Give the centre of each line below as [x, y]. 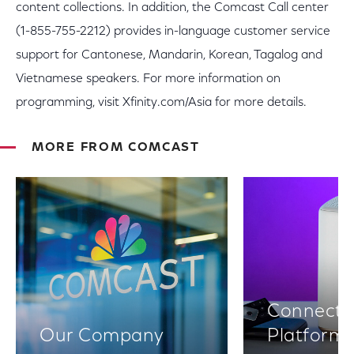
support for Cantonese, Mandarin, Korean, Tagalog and [169, 55]
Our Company [102, 337]
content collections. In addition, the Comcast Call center [172, 8]
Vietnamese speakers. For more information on [148, 79]
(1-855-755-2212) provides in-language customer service [173, 32]
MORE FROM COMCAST [116, 148]
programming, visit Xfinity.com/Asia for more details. [161, 103]
